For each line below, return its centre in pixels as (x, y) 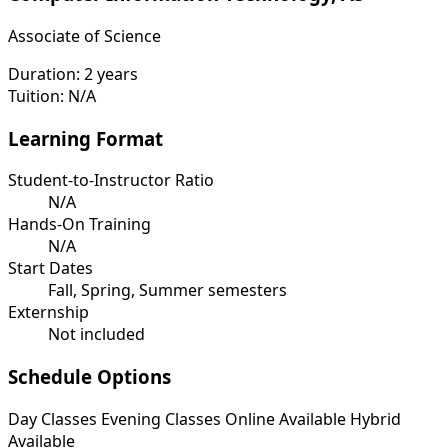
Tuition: (36, 95)
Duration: (44, 73)
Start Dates (50, 268)
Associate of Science (84, 35)
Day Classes (52, 418)
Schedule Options (89, 377)
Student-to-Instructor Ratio (111, 180)
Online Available (285, 418)
